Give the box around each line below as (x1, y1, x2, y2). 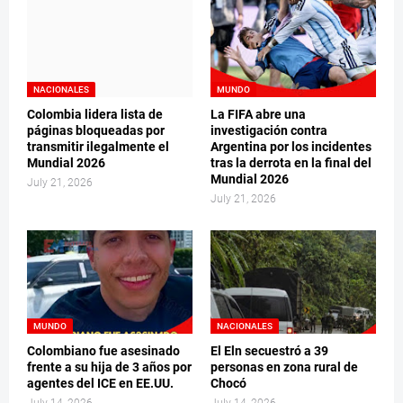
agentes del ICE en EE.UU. (27, 376, 174, 391)
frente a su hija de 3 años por (27, 360, 192, 375)
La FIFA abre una (210, 107, 306, 122)
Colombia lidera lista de (27, 107, 163, 122)
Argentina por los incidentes (210, 139, 372, 155)
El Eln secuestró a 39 (210, 344, 328, 359)
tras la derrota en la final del (210, 156, 372, 171)
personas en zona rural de (210, 360, 358, 375)
